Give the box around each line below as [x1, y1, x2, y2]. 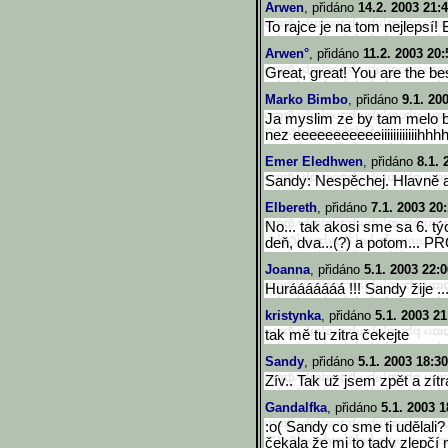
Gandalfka [265, 400, 327, 415]
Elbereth [265, 200, 317, 215]
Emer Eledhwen [265, 154, 363, 169]
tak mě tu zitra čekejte [265, 327, 409, 343]
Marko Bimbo [265, 92, 348, 107]
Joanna [265, 262, 310, 277]
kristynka [265, 308, 321, 323]
